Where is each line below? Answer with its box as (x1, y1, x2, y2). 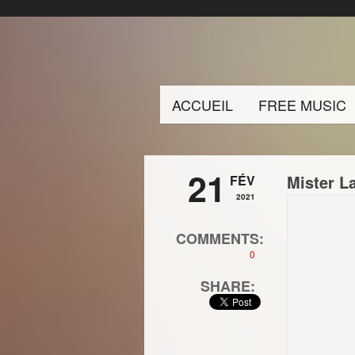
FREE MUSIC (258, 94, 346, 115)
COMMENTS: (176, 228, 264, 249)
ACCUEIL (172, 94, 233, 115)
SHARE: (200, 276, 255, 296)
